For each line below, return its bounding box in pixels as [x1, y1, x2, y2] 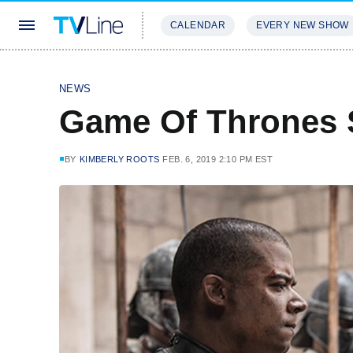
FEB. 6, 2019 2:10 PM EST [162, 154, 273, 164]
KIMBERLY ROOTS [79, 154, 160, 164]
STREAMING [161, 66, 225, 78]
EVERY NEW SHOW [256, 20, 349, 31]
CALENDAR [170, 20, 226, 31]
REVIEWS [244, 66, 295, 78]
